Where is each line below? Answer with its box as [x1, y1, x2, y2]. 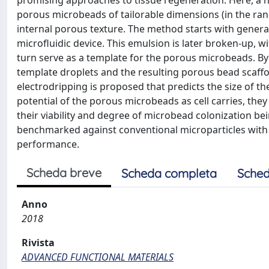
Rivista [22, 236, 55, 249]
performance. [17, 138, 79, 151]
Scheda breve [26, 165, 101, 180]
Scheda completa [121, 166, 217, 181]
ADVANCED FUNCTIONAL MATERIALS [22, 250, 174, 264]
